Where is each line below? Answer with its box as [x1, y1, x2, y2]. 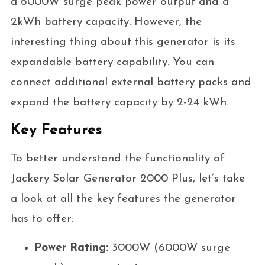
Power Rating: [34, 242, 108, 254]
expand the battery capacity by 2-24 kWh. [10, 96, 228, 108]
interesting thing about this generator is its [10, 36, 235, 48]
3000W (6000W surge [108, 242, 230, 254]
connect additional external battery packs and [10, 76, 251, 88]
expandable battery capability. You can [10, 56, 214, 68]
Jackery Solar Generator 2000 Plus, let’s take [10, 173, 245, 185]
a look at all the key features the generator [10, 193, 236, 205]
